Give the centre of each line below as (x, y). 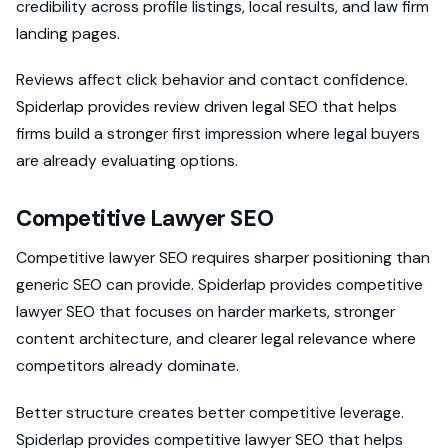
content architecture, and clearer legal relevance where (216, 339)
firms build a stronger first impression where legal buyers (218, 134)
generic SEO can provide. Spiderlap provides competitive (219, 285)
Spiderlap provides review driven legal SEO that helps (206, 107)
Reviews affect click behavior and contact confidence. (212, 80)
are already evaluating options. (127, 161)
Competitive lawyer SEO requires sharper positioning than (223, 258)
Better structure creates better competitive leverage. (210, 412)
